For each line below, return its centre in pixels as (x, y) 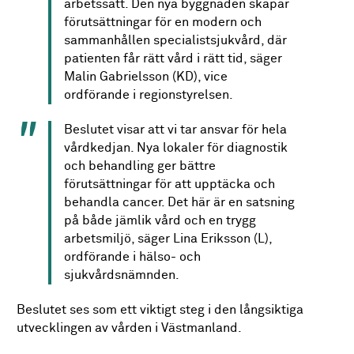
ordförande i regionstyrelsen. (149, 95)
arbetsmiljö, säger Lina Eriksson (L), (168, 239)
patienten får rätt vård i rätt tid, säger (173, 58)
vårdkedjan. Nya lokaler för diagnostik (176, 148)
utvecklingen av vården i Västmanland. (130, 329)
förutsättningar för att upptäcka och (170, 184)
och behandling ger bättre (140, 166)
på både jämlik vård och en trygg (160, 220)
